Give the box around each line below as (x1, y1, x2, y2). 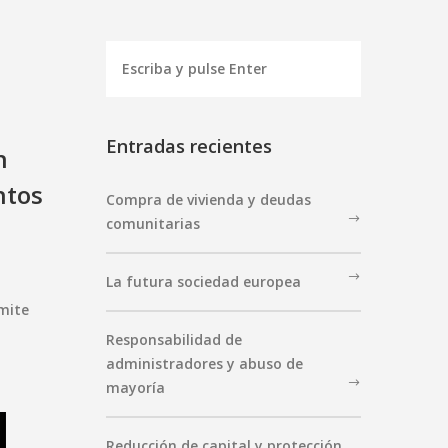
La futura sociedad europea (106, 271, 301, 291)
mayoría (106, 377, 165, 397)
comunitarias (106, 213, 200, 233)
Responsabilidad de (106, 329, 242, 349)
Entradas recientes (106, 133, 272, 158)
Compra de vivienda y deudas (106, 189, 311, 209)
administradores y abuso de (106, 353, 303, 373)
